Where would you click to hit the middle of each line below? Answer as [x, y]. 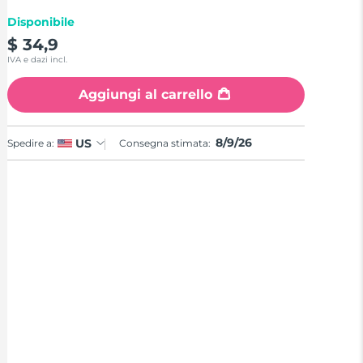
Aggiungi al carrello [146, 95]
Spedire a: [31, 143]
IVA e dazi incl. [38, 60]
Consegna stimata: [167, 143]
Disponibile [41, 22]
